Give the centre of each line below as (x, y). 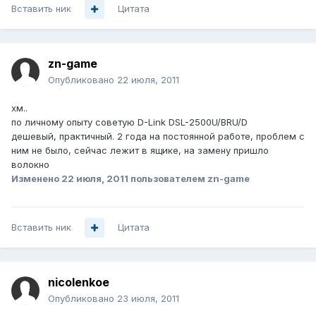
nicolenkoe (79, 282)
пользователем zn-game (189, 179)
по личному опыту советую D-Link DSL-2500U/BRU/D (129, 122)
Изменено (36, 179)
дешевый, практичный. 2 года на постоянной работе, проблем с (158, 136)
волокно (30, 165)
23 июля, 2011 (148, 299)
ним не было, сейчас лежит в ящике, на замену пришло (140, 151)
